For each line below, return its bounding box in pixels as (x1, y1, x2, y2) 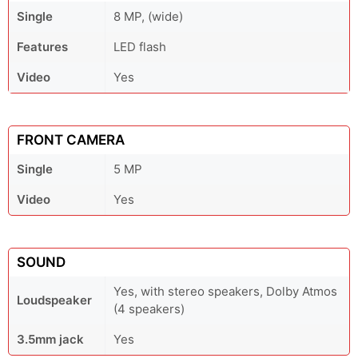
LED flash (113, 39, 166, 54)
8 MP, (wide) (113, 9, 183, 24)
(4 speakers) (113, 301, 185, 316)
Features (17, 39, 68, 54)
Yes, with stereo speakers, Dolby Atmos (113, 284, 337, 299)
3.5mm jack (17, 332, 84, 347)
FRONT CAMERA (17, 132, 125, 148)
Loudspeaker (17, 292, 92, 308)
